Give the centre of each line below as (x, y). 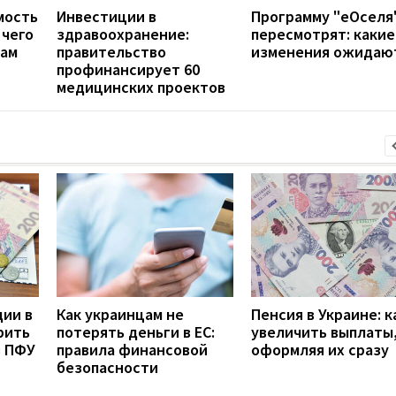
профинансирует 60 (128, 69)
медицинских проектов (141, 87)
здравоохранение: (123, 34)
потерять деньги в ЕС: (136, 331)
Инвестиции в (107, 16)
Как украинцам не (120, 314)
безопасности (107, 367)
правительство (111, 51)
